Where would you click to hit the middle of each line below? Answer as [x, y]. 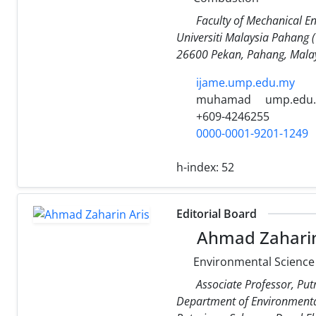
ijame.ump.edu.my [245, 82]
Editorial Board [217, 213]
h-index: [199, 167]
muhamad [222, 99]
